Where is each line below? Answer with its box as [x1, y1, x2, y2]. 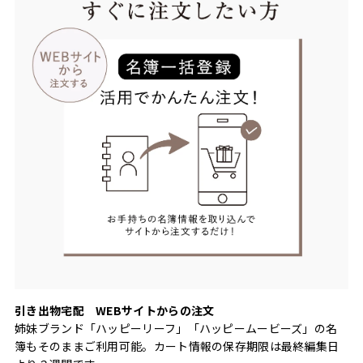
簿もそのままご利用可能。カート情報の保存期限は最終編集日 [15, 338, 340, 355]
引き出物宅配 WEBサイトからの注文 [15, 302, 215, 319]
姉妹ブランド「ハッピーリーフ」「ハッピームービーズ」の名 [15, 320, 338, 337]
